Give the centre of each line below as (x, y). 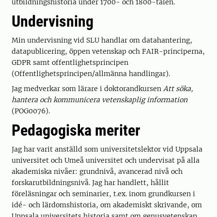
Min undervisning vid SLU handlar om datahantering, (102, 40)
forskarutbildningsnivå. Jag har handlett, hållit (90, 183)
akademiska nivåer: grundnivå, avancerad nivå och (97, 171)
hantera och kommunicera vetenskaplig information (100, 100)
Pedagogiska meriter (76, 130)
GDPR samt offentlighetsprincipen (70, 62)
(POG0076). (32, 111)
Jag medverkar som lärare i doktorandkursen (87, 89)
